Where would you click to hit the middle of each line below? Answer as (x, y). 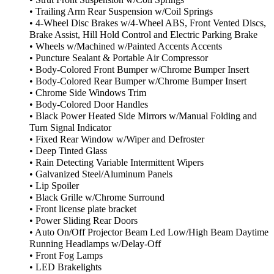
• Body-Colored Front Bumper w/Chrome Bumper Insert (139, 70)
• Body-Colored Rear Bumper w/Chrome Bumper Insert (138, 82)
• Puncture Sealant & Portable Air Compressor (119, 58)
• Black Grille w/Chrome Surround (97, 198)
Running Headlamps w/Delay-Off (95, 244)
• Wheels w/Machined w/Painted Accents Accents (126, 47)
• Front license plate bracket (83, 209)
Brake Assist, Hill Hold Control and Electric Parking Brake (143, 35)
